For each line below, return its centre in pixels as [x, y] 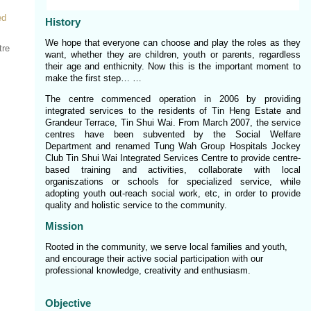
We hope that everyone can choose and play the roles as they [173, 43]
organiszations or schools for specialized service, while [173, 182]
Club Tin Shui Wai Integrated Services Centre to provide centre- [173, 158]
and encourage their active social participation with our [154, 259]
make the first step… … [93, 78]
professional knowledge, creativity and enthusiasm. [148, 270]
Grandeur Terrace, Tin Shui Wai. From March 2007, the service [173, 123]
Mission [64, 226]
